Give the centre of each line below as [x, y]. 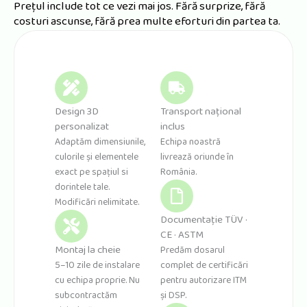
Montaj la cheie [88, 250]
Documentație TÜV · [204, 220]
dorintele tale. [83, 187]
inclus [172, 127]
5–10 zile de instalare [98, 266]
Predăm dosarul [192, 250]
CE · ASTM [182, 235]
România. [178, 172]
